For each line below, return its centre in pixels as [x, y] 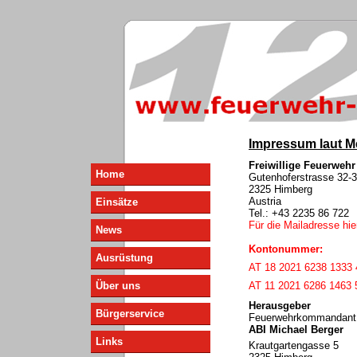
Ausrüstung [124, 258]
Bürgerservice [130, 314]
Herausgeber [280, 306]
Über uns [118, 286]
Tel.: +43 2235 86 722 [299, 213]
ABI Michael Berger [296, 330]
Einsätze [117, 202]
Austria [265, 201]
